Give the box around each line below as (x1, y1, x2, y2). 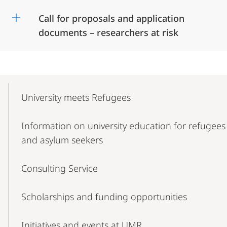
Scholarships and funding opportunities (21, 191, 187, 203)
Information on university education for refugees (21, 120, 225, 132)
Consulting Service (21, 162, 98, 175)
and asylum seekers (21, 134, 103, 146)
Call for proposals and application (39, 12, 184, 25)
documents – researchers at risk (39, 26, 178, 39)
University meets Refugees (21, 91, 131, 104)
